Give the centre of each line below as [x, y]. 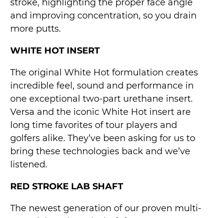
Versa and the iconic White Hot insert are [101, 112]
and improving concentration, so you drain [104, 16]
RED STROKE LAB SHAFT [67, 187]
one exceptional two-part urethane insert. [102, 99]
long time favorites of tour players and [94, 125]
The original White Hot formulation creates [104, 73]
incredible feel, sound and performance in [102, 86]
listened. [29, 165]
